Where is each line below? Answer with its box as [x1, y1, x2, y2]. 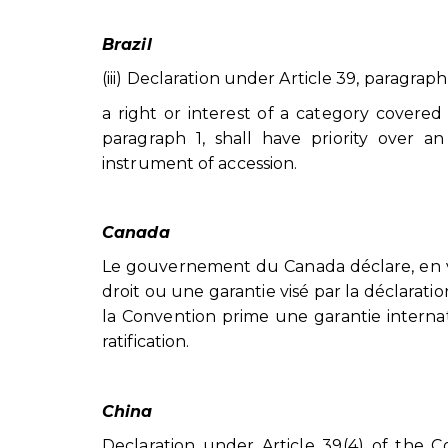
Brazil [102, 34, 152, 54]
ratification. [102, 332, 190, 352]
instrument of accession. [102, 153, 298, 173]
